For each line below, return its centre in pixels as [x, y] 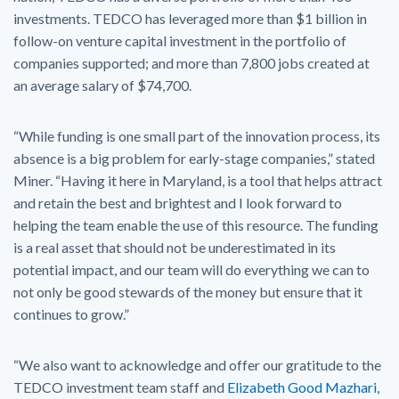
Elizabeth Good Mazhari [302, 387]
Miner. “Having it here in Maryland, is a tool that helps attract [198, 180]
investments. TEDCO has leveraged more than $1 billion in [190, 18]
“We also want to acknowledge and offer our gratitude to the [197, 364]
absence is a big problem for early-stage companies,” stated [194, 158]
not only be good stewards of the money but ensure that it [188, 291]
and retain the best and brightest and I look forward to [178, 202]
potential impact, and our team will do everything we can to [191, 269]
